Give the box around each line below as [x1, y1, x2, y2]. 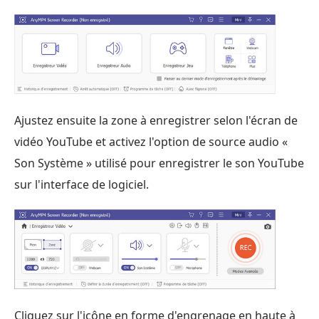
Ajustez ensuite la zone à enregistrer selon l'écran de [14, 113, 298, 129]
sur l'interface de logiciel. [14, 177, 149, 193]
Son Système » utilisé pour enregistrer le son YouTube [14, 155, 304, 172]
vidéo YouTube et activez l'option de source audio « [14, 134, 288, 150]
